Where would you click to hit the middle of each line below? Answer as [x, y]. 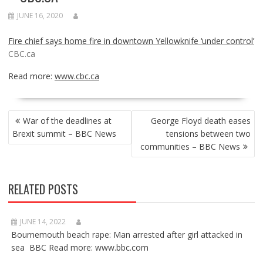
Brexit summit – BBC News [64, 134]
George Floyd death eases [201, 121]
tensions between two [209, 134]
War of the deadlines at [67, 121]
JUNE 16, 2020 [40, 16]
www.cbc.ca [77, 76]
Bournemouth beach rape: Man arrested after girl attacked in [127, 235]
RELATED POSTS [43, 189]
